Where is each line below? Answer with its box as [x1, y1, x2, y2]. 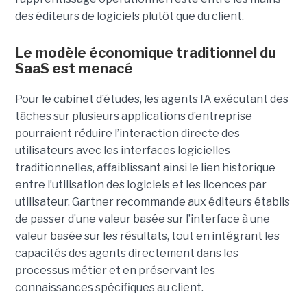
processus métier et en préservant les [14, 264, 215, 278]
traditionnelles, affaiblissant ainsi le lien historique [14, 161, 275, 175]
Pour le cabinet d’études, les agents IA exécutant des [14, 93, 288, 106]
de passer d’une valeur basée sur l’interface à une [14, 212, 270, 226]
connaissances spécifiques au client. [14, 281, 204, 295]
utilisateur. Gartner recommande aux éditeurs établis [14, 195, 290, 209]
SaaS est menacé [14, 60, 133, 77]
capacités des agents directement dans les [14, 247, 238, 260]
